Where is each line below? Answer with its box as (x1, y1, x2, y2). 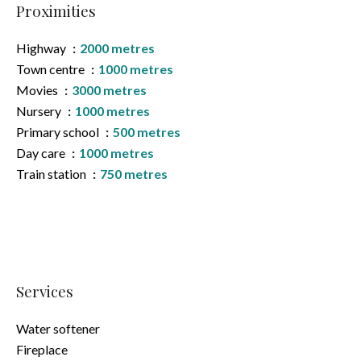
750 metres (100, 166, 168, 181)
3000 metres (72, 82, 147, 98)
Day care (16, 145, 68, 160)
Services (16, 281, 73, 301)
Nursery (16, 103, 64, 118)
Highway (16, 40, 68, 56)
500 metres (113, 124, 180, 139)
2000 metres (80, 40, 155, 56)
